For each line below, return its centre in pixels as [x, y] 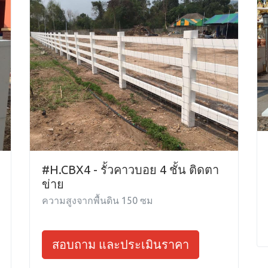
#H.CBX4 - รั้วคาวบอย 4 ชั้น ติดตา [130, 170]
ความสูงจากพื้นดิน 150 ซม [98, 200]
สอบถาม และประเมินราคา [121, 244]
